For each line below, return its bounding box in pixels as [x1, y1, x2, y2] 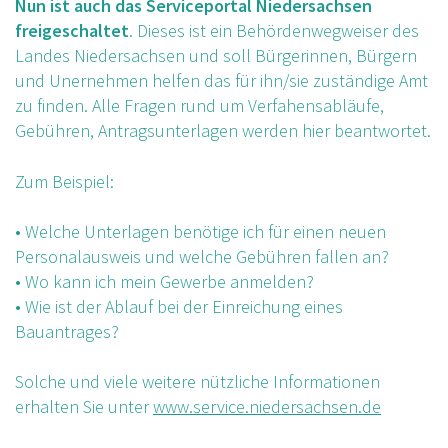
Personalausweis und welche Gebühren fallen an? [15, 244, 389, 268]
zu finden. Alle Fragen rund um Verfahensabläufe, [15, 94, 384, 118]
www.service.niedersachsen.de [153, 394, 381, 418]
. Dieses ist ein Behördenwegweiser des [129, 19, 419, 43]
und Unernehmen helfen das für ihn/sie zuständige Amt [15, 69, 428, 93]
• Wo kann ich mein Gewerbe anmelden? [15, 269, 314, 293]
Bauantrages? [15, 319, 119, 343]
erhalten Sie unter [15, 394, 153, 418]
